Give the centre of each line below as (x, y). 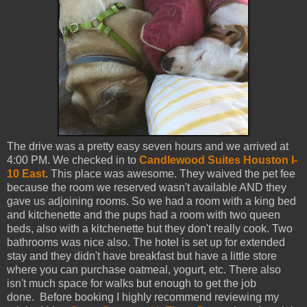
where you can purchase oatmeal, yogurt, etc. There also (144, 269)
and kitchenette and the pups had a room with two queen (144, 214)
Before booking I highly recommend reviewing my (158, 297)
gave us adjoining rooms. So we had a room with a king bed (151, 201)
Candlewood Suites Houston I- (218, 160)
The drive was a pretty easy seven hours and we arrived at (148, 146)
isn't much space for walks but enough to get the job (132, 283)
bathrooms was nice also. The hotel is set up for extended (146, 242)
